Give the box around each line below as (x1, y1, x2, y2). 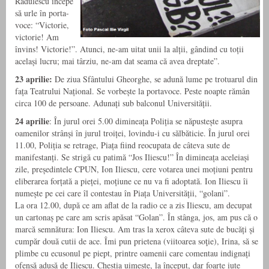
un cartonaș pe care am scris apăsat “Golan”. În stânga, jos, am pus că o (15, 211, 258, 223)
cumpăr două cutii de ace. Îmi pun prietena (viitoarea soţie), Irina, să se (15, 235, 258, 247)
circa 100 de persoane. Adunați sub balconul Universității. (15, 97, 212, 109)
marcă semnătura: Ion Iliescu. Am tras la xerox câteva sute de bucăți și (15, 223, 255, 235)
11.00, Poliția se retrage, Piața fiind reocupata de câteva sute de (15, 139, 230, 151)
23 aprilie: (15, 72, 52, 85)
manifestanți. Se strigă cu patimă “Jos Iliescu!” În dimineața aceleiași (15, 151, 249, 163)
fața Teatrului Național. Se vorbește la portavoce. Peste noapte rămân (15, 85, 250, 97)
